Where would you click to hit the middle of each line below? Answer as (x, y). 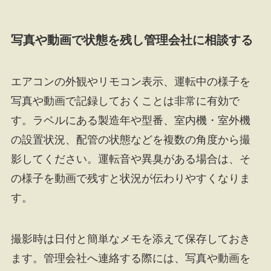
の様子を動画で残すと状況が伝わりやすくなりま (130, 179)
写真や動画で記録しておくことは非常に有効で (125, 101)
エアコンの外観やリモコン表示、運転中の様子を (130, 82)
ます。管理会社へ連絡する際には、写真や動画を (130, 259)
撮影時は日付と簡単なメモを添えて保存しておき (130, 239)
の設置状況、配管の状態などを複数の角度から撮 (130, 140)
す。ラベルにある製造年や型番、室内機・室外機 (130, 121)
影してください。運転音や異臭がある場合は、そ (130, 159)
